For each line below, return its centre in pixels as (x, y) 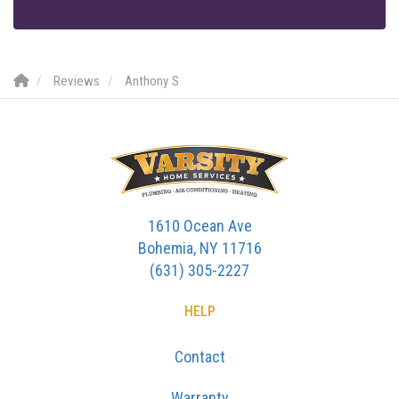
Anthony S (152, 81)
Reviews (77, 81)
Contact (199, 357)
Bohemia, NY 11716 (199, 248)
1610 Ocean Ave (199, 226)
